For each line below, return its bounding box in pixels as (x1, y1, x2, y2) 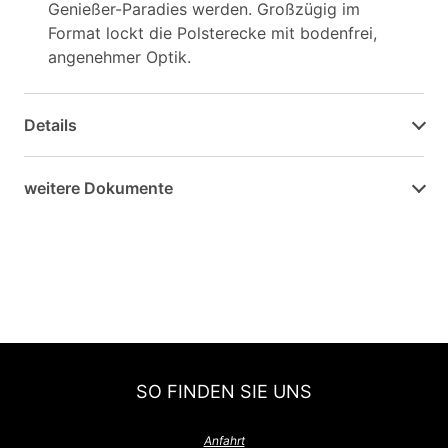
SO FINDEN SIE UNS (136, 380, 312, 403)
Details (24, 115, 77, 136)
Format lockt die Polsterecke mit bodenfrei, (48, 23, 377, 44)
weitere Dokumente (24, 178, 173, 199)
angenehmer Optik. (48, 47, 191, 68)
